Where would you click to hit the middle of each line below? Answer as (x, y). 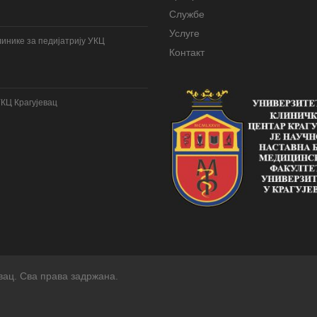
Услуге (184, 33)
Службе (187, 14)
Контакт (187, 52)
